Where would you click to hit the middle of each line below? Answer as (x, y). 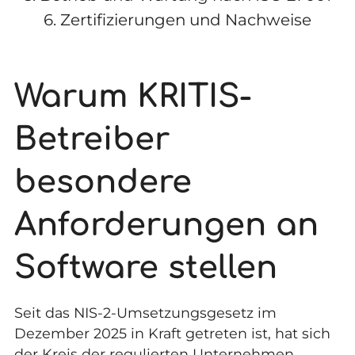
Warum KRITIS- (133, 96)
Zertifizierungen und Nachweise (186, 20)
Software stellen (145, 267)
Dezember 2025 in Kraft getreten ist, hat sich (172, 334)
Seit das (44, 313)
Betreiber (92, 139)
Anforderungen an (166, 225)
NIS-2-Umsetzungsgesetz (163, 313)
